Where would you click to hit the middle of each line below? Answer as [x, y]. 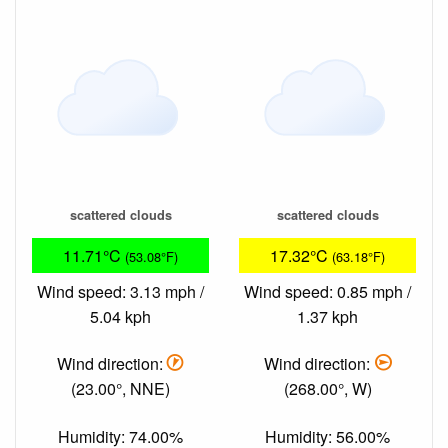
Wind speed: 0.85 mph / [327, 292]
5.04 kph [120, 317]
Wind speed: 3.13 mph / [120, 292]
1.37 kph [327, 317]
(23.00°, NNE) [120, 389]
